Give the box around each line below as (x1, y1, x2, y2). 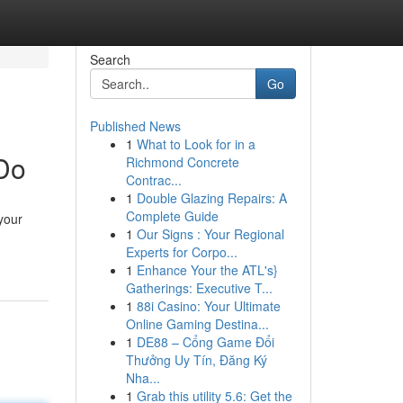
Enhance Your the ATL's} (136, 261, 278, 279)
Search (89, 50, 130, 68)
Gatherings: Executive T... (125, 279, 273, 297)
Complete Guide (125, 207, 219, 225)
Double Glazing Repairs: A (136, 189, 287, 207)
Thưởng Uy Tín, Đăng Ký (125, 351, 267, 369)
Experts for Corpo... (125, 243, 237, 261)
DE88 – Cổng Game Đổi (136, 333, 274, 351)
